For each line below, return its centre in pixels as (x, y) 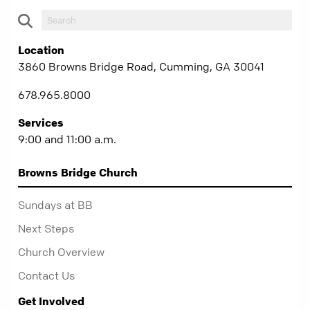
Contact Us (46, 275)
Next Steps (46, 228)
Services (41, 122)
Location (41, 49)
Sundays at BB (55, 204)
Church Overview (61, 252)
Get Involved (51, 301)
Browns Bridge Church (78, 172)
